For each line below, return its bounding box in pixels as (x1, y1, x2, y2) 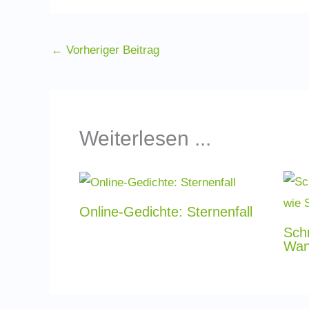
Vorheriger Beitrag (63, 43, 159, 57)
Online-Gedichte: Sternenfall (79, 204, 252, 220)
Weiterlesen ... (79, 127, 211, 150)
